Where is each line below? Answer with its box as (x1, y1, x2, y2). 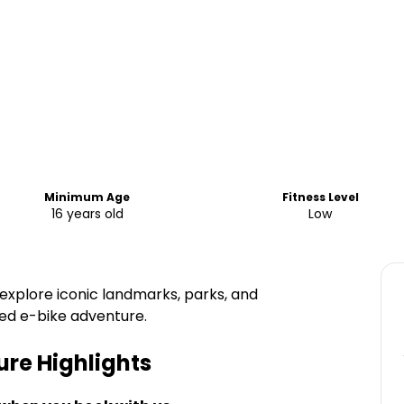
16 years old (50, 205, 124, 223)
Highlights (32, 348, 151, 378)
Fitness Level (281, 189, 359, 205)
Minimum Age (44, 189, 131, 205)
